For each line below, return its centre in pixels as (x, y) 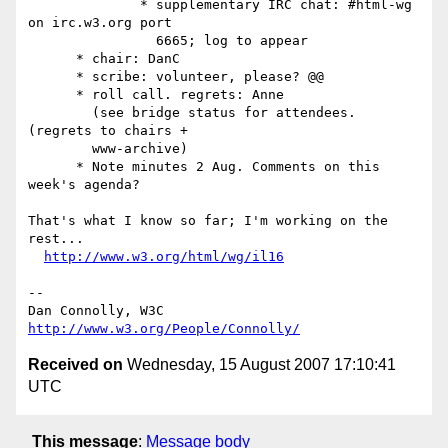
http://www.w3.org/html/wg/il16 (164, 257)
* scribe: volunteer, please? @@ (52, 77)
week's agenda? (88, 185)
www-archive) (60, 149)
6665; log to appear (92, 41)
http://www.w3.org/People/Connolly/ (164, 329)
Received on (75, 365)
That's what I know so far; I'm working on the (208, 221)
